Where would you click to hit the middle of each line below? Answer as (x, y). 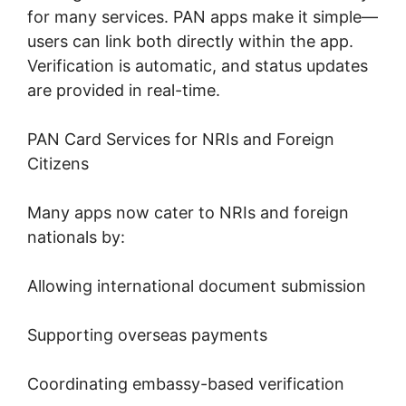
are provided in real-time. (124, 91)
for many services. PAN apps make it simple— (203, 17)
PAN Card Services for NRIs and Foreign (181, 140)
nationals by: (76, 237)
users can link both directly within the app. (190, 42)
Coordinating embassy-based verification (186, 384)
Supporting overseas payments (147, 335)
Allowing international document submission (197, 286)
